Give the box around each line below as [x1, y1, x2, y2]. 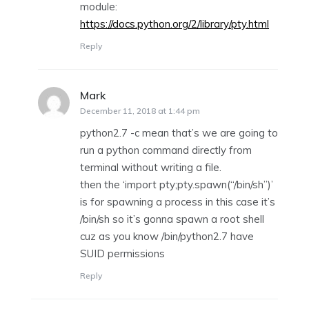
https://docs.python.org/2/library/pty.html [80, 17, 269, 30]
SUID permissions [80, 246, 165, 260]
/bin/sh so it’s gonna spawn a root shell [80, 212, 264, 226]
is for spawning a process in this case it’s [80, 195, 275, 208]
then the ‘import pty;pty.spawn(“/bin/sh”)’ [80, 177, 273, 191]
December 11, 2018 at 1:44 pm [80, 105, 200, 116]
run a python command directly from [80, 143, 252, 157]
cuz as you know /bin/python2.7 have [80, 229, 254, 243]
